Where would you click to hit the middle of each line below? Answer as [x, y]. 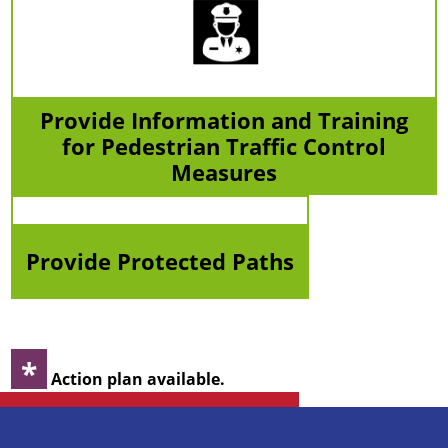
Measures [223, 172]
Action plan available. [136, 379]
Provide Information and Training [223, 120]
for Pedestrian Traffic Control [223, 146]
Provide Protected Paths [160, 261]
